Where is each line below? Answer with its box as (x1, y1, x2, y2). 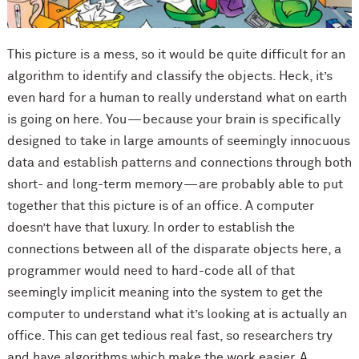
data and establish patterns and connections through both (6, 156, 352, 170)
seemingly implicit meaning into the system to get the (6, 286, 323, 300)
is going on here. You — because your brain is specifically (6, 113, 341, 127)
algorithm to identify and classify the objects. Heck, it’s (6, 70, 333, 83)
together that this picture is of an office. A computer (6, 200, 314, 213)
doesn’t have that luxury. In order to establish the (6, 221, 295, 235)
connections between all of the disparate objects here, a (6, 243, 341, 256)
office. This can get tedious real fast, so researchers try (6, 329, 333, 343)
